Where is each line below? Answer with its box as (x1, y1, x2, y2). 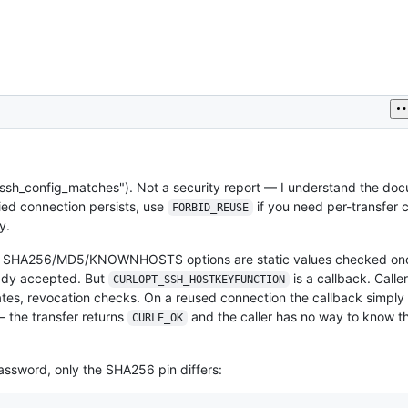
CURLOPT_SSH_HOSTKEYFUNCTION (112, 272, 285, 286)
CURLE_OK (131, 311, 183, 324)
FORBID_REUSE (171, 200, 249, 214)
